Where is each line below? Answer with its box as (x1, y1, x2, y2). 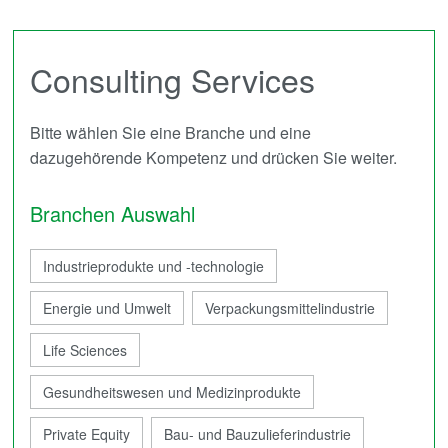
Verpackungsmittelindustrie (205, 298, 375, 318)
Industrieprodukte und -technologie (43, 256, 264, 276)
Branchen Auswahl (30, 199, 195, 228)
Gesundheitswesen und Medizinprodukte (43, 382, 301, 402)
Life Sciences (43, 340, 127, 360)
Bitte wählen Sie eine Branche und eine (30, 121, 311, 144)
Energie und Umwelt (43, 298, 171, 318)
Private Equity (43, 424, 130, 444)
